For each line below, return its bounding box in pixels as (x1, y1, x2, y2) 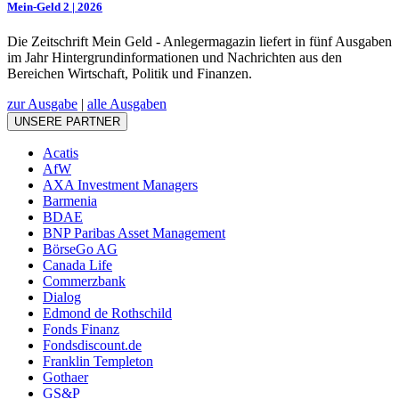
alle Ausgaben (87, 96, 167, 112)
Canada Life (43, 257, 112, 273)
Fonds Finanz (43, 322, 119, 338)
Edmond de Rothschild (43, 305, 172, 322)
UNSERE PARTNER (14, 115, 120, 129)
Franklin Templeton (43, 354, 153, 370)
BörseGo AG (43, 241, 118, 257)
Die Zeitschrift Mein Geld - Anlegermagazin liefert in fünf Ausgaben (7, 34, 392, 50)
